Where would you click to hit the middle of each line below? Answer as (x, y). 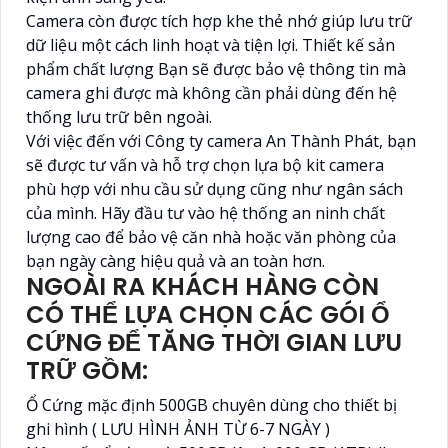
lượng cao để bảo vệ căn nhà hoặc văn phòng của (211, 236)
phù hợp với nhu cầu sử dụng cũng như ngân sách (214, 188)
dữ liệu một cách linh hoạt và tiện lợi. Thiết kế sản (210, 44)
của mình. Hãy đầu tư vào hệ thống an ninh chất (205, 212)
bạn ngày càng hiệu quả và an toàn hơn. (175, 260)
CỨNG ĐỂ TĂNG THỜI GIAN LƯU (214, 342)
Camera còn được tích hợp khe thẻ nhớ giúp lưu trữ (219, 20)
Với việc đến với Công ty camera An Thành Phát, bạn (221, 140)
